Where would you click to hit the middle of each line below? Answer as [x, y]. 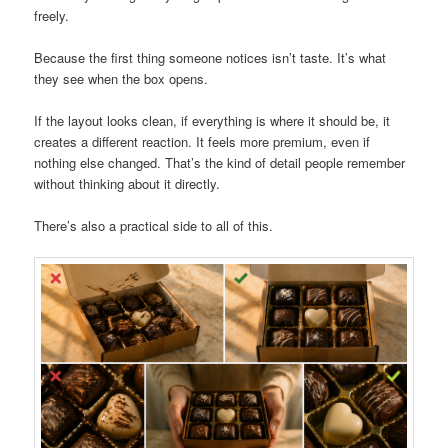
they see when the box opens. [121, 78]
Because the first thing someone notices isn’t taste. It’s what [210, 57]
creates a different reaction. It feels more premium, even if [202, 141]
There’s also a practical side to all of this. [154, 225]
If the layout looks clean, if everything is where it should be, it [212, 120]
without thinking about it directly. [127, 183]
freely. [52, 15]
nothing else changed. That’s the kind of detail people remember [220, 162]
